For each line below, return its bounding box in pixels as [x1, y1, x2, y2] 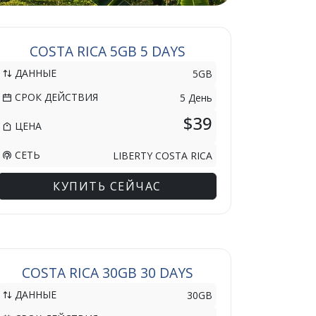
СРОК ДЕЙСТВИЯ [12, 90, 98, 104]
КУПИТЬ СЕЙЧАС [53, 178, 162, 194]
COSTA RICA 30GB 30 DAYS [21, 263, 193, 282]
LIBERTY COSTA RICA [113, 148, 212, 162]
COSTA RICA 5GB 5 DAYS [29, 42, 186, 61]
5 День [180, 90, 212, 104]
